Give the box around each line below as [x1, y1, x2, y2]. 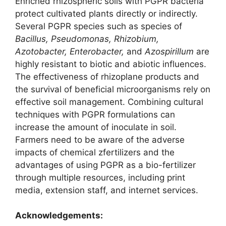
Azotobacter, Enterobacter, [15, 46, 124, 56]
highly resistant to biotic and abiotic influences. [15, 59, 206, 69]
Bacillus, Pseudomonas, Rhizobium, [15, 33, 159, 44]
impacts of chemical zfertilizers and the [15, 147, 175, 157]
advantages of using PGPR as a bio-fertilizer [15, 159, 196, 170]
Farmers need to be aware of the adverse [15, 134, 185, 145]
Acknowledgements [15, 210, 100, 221]
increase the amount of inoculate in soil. [15, 122, 177, 132]
